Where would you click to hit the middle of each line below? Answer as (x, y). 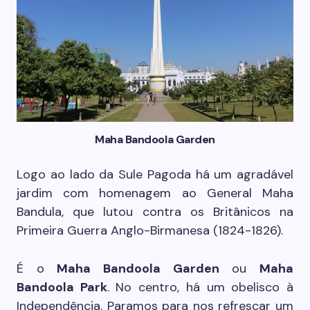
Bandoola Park (62, 287)
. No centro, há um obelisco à (200, 287)
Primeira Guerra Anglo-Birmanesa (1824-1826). (150, 230)
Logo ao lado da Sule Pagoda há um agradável (155, 174)
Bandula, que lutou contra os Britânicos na (155, 211)
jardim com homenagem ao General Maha (155, 193)
